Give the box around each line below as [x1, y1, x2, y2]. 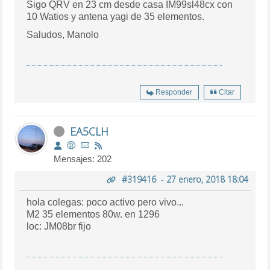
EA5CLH [70, 124, 109, 139]
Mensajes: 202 [54, 153, 112, 164]
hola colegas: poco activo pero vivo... [27, 196, 184, 207]
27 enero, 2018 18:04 [166, 173, 248, 185]
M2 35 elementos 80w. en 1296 [27, 209, 160, 219]
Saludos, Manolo [27, 29, 99, 40]
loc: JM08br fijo [78, 221, 92, 231]
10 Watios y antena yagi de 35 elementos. [27, 11, 205, 22]
